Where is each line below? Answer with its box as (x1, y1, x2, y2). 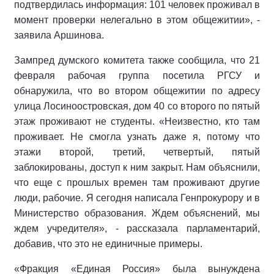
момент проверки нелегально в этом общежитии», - (14, 15, 260, 25)
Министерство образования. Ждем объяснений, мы (14, 208, 260, 218)
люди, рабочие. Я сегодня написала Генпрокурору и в (14, 193, 260, 203)
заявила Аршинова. (14, 30, 104, 40)
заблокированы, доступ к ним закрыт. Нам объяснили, (14, 162, 260, 172)
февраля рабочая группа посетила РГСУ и (14, 70, 260, 81)
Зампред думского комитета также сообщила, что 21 (14, 55, 260, 65)
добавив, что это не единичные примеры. (14, 239, 202, 249)
